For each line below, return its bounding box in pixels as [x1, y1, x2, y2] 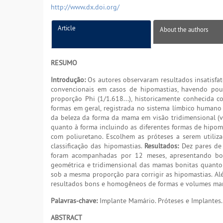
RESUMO [51, 58, 77, 68]
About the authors [160, 25, 208, 34]
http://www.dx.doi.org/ [51, 2, 119, 12]
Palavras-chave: [51, 196, 98, 206]
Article [58, 24, 76, 32]
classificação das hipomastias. [51, 141, 145, 151]
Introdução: [51, 75, 86, 85]
